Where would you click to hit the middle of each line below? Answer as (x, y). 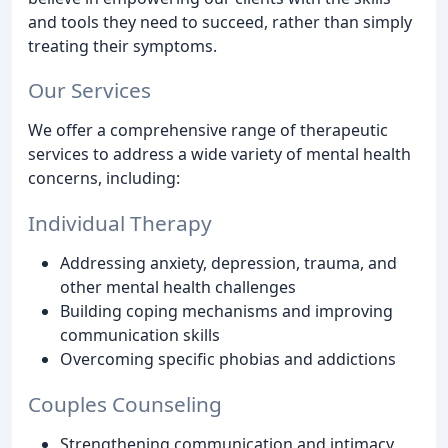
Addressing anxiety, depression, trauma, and (228, 263)
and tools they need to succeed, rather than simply (220, 21)
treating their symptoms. (122, 45)
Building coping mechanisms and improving (226, 311)
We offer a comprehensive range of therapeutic (208, 130)
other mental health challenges (178, 287)
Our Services (89, 90)
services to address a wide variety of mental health (219, 154)
